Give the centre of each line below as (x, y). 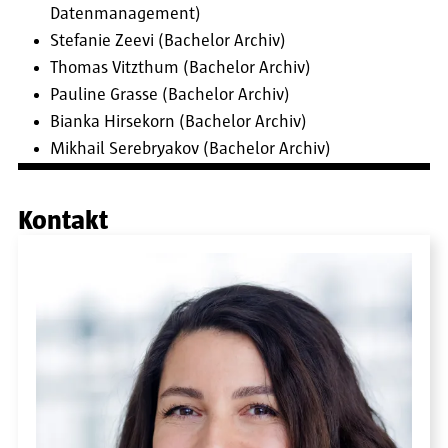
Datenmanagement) (125, 13)
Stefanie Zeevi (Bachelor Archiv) (168, 40)
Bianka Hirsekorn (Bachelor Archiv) (178, 121)
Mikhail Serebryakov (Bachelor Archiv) (190, 148)
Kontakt (63, 221)
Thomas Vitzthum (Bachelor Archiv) (180, 67)
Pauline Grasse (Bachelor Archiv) (170, 94)
